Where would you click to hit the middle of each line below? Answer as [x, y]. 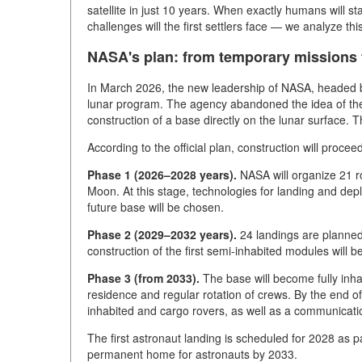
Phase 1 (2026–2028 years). [162, 175]
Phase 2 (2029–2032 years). [162, 235]
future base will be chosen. [156, 207]
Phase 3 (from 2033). [143, 278]
